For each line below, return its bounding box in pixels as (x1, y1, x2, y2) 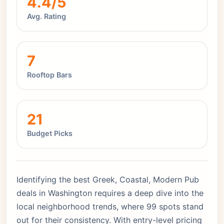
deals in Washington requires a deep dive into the (16, 188, 203, 198)
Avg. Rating (27, 12, 66, 20)
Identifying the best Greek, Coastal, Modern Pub (16, 174, 199, 184)
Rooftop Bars (27, 70, 72, 79)
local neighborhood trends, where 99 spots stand (16, 201, 203, 211)
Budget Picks (27, 129, 72, 137)
